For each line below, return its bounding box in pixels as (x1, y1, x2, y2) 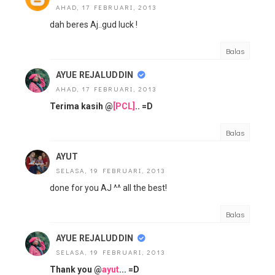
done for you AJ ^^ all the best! (50, 183, 167, 193)
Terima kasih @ (50, 101, 113, 111)
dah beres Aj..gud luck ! (50, 20, 137, 29)
